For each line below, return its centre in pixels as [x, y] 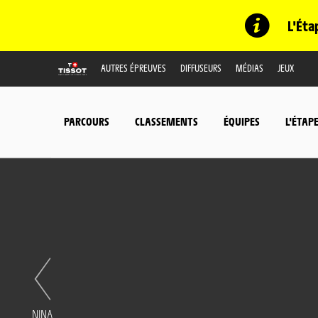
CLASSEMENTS [166, 121]
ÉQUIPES [242, 121]
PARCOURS [87, 121]
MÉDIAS [250, 67]
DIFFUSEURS [201, 67]
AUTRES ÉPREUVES [133, 67]
